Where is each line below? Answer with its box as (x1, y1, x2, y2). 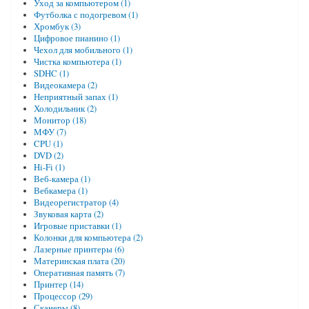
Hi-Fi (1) (33, 161, 65, 173)
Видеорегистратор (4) (33, 196, 119, 208)
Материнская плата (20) (33, 255, 125, 267)
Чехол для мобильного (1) (33, 43, 132, 56)
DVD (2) (33, 149, 63, 161)
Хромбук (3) (33, 20, 81, 32)
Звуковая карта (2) (33, 208, 103, 220)
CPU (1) (33, 137, 63, 150)
